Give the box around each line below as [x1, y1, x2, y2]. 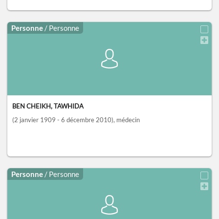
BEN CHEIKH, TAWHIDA [12, 102, 84, 110]
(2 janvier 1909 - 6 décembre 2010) [12, 116, 113, 124]
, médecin [113, 116, 140, 124]
